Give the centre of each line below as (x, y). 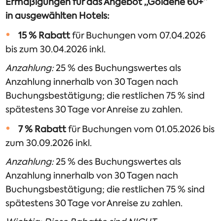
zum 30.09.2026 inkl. (49, 143)
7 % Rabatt (42, 129)
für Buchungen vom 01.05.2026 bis (141, 129)
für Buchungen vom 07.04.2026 (138, 36)
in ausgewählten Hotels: (58, 16)
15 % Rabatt (44, 36)
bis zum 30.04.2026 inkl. (56, 50)
